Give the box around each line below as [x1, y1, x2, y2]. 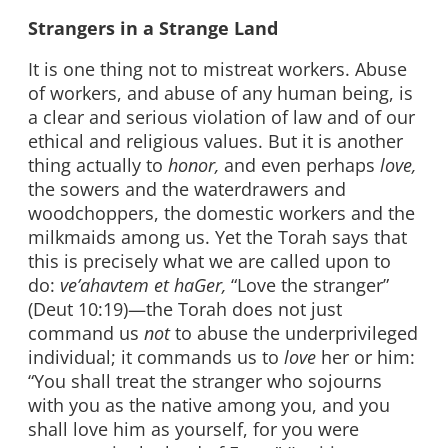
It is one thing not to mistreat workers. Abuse [28, 57, 407, 82]
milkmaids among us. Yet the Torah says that [28, 225, 407, 250]
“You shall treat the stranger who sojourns [28, 369, 382, 394]
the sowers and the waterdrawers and [28, 177, 346, 202]
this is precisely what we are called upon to [28, 249, 391, 274]
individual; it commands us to [28, 345, 284, 370]
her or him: [321, 345, 415, 370]
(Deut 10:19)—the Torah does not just [28, 297, 342, 322]
